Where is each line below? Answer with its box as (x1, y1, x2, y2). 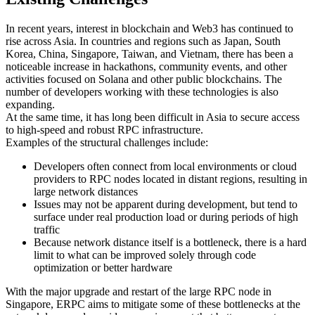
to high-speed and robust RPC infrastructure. (6, 124, 203, 136)
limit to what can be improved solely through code (34, 249, 256, 262)
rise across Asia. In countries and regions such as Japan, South (6, 35, 281, 48)
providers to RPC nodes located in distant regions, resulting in (34, 173, 307, 186)
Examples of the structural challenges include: (6, 136, 208, 149)
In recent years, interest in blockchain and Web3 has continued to (6, 22, 293, 35)
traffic (34, 224, 60, 236)
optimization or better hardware (34, 262, 172, 274)
